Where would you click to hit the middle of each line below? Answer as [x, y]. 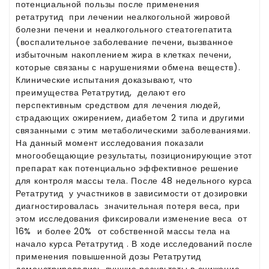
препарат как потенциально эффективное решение [127, 168]
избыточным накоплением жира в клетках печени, [124, 54]
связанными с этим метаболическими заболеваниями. [133, 130]
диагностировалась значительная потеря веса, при [128, 206]
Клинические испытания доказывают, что [104, 80]
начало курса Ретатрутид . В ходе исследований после [134, 243]
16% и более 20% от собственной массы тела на [123, 231]
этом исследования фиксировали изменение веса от [131, 218]
